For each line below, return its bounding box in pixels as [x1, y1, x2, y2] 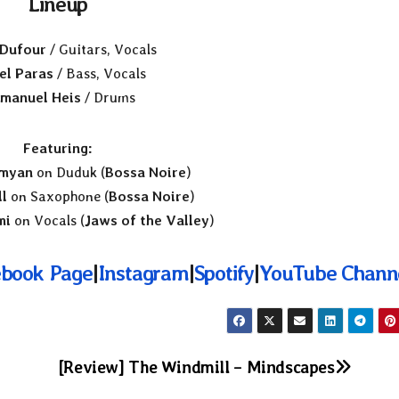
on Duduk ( [32, 164, 105, 182]
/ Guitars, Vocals [46, 41, 158, 59]
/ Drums [80, 89, 135, 107]
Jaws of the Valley [84, 212, 209, 230]
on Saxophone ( [6, 188, 109, 206]
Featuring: [22, 140, 93, 158]
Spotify [193, 260, 255, 287]
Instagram [97, 260, 189, 287]
